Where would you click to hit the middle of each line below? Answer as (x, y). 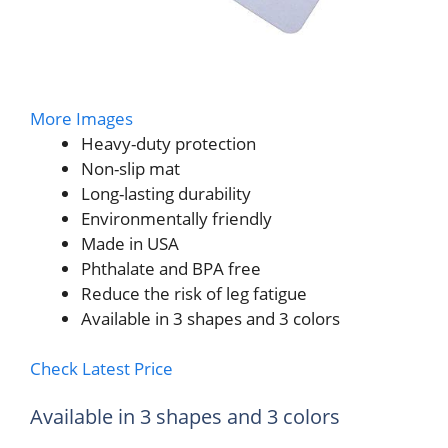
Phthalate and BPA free (171, 268)
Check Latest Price (101, 369)
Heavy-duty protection (168, 143)
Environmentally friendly (176, 218)
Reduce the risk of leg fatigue (194, 293)
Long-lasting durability (166, 193)
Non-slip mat (132, 168)
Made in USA (130, 243)
